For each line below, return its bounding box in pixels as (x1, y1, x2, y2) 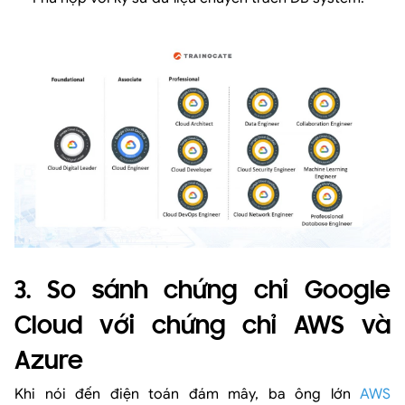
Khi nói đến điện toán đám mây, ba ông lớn (14, 384, 360, 403)
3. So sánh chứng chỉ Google (14, 278, 391, 305)
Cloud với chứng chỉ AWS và (14, 314, 391, 340)
